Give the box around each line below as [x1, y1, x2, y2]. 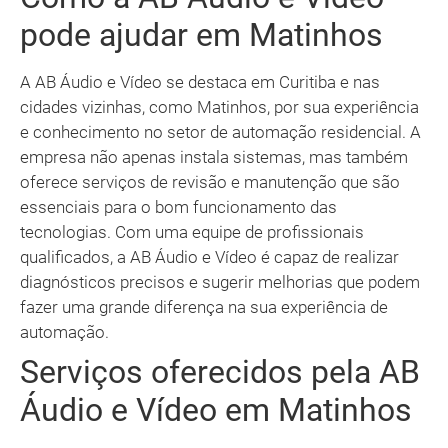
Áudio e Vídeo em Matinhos [20, 391, 412, 430]
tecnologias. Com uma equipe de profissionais [20, 222, 364, 243]
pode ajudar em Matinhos [20, 16, 383, 55]
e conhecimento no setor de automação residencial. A [20, 122, 421, 143]
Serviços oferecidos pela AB [20, 353, 420, 392]
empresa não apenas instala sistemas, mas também [20, 147, 408, 168]
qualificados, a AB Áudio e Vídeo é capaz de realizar [20, 247, 399, 268]
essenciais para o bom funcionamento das [20, 197, 337, 218]
